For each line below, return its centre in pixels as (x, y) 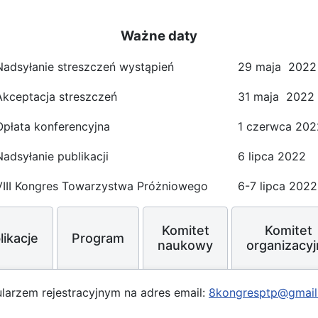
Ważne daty (159, 35)
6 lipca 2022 (272, 156)
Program (98, 238)
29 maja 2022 (277, 66)
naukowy (185, 246)
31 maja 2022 (276, 96)
